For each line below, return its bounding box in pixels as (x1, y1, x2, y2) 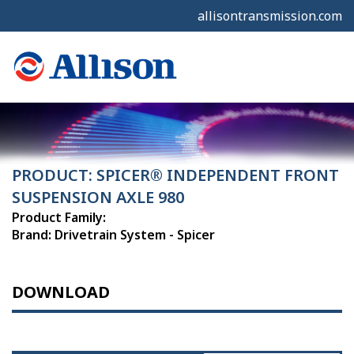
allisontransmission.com (198, 7, 342, 24)
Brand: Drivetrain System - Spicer (12, 226, 215, 244)
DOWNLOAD (12, 281, 110, 303)
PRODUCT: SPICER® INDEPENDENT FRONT (12, 164, 339, 186)
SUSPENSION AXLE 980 (12, 186, 184, 209)
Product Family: (12, 209, 106, 227)
